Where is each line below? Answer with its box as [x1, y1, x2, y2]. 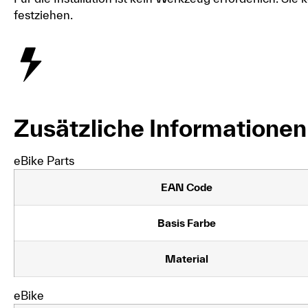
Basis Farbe [157, 216, 216, 229]
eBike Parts [14, 153, 74, 167]
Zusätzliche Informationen [14, 114, 307, 142]
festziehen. [14, 8, 73, 21]
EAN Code [161, 180, 212, 193]
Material [165, 252, 208, 265]
